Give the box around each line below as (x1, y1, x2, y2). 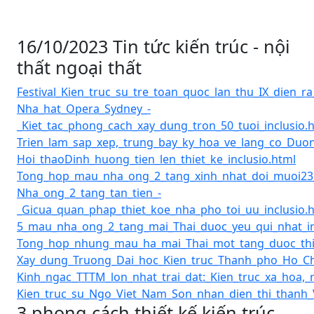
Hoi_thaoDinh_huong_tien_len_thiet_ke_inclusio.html (17, 151, 296, 167)
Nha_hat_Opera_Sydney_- (17, 101, 151, 116)
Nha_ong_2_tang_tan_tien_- (17, 185, 161, 200)
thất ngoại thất (17, 55, 142, 79)
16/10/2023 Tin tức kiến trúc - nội (17, 34, 290, 58)
